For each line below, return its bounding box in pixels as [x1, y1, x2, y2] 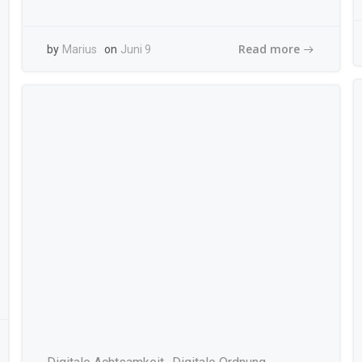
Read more [238, 40, 301, 57]
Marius [61, 43, 97, 56]
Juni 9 [120, 43, 151, 56]
